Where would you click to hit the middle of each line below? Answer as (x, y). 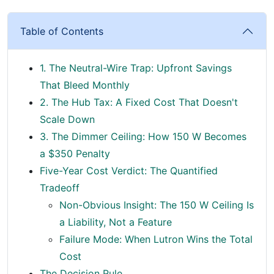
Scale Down (67, 119)
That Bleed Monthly (85, 85)
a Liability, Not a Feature (116, 222)
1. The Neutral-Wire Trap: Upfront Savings (136, 68)
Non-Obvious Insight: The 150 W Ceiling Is (157, 205)
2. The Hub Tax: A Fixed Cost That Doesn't (139, 102)
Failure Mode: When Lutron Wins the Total (156, 239)
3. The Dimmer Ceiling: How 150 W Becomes (143, 136)
